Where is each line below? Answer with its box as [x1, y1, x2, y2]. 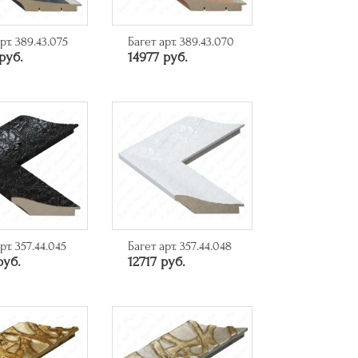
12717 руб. [127, 254, 185, 270]
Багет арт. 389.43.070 [127, 34, 234, 50]
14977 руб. [127, 50, 188, 66]
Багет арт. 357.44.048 [127, 239, 232, 254]
